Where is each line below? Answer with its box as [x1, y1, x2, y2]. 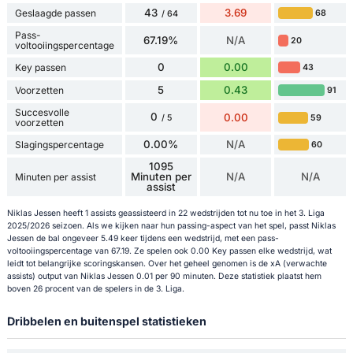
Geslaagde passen [14, 7, 96, 20]
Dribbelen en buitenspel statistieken [6, 314, 206, 329]
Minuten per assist [14, 171, 96, 184]
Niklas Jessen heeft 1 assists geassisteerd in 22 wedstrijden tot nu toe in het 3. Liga [6, 208, 325, 219]
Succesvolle [14, 106, 69, 119]
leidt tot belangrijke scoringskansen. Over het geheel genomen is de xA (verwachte [6, 258, 327, 269]
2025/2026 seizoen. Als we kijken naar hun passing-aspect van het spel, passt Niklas [6, 221, 336, 232]
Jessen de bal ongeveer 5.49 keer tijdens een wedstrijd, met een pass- [6, 233, 279, 244]
